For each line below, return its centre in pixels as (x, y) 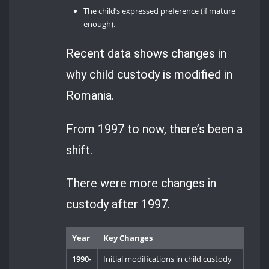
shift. (80, 150)
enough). (100, 24)
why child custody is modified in (150, 75)
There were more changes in (141, 183)
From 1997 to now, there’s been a (155, 129)
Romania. (90, 96)
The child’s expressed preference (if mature (160, 11)
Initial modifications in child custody (168, 259)
